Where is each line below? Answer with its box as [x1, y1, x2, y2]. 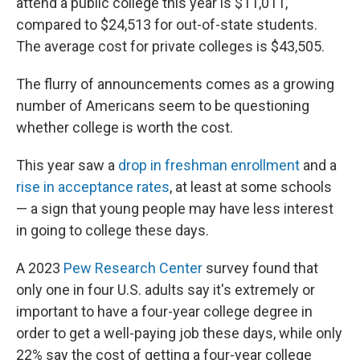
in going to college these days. [16, 222, 209, 239]
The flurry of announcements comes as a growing [16, 76, 334, 92]
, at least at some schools [170, 178, 332, 195]
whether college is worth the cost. [16, 119, 233, 136]
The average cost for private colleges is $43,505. [16, 38, 325, 55]
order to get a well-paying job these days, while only [16, 325, 342, 342]
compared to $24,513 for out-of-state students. [16, 16, 317, 33]
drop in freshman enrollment [118, 157, 300, 174]
